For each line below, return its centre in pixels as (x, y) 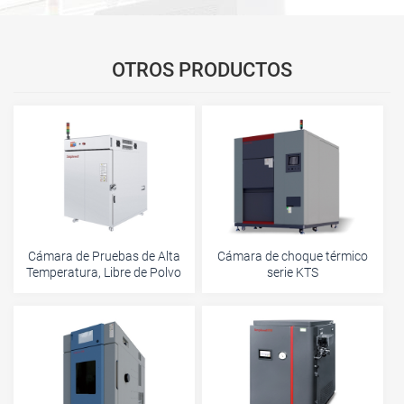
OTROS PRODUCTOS (202, 70)
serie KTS (292, 272)
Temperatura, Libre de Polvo (104, 272)
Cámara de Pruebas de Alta (104, 256)
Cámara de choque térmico (292, 256)
